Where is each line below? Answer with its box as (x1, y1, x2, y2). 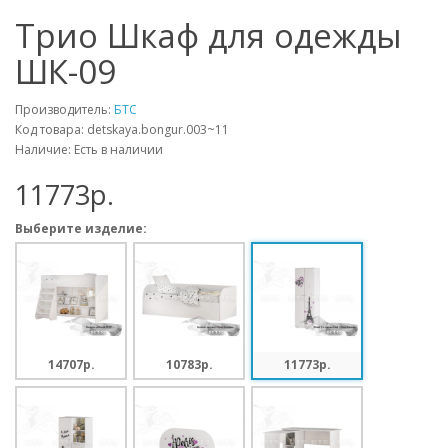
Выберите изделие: (15, 220, 147, 237)
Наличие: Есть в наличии (15, 141, 163, 158)
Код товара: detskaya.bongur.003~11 (15, 121, 229, 138)
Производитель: (15, 101, 114, 118)
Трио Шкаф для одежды (15, 13, 402, 58)
